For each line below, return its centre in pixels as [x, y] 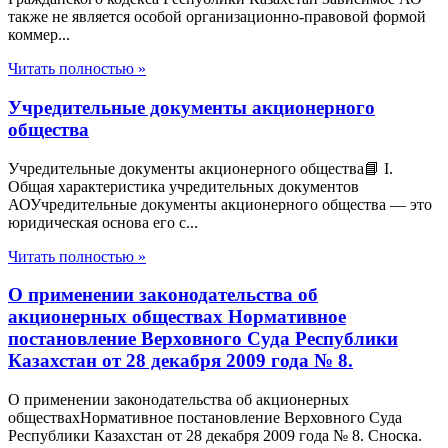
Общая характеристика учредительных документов [183, 186]
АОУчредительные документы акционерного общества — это [220, 204]
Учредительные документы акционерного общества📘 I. [200, 168]
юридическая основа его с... [103, 222]
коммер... [39, 35]
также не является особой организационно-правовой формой [217, 17]
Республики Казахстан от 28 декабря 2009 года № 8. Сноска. [215, 436]
